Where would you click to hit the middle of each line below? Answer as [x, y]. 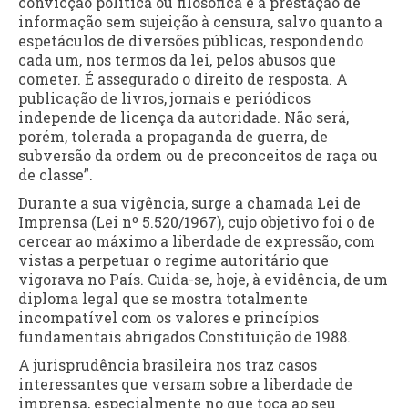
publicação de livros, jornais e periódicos [164, 98]
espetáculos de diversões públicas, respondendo [191, 41]
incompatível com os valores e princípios [168, 318]
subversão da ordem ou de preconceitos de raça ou [198, 156]
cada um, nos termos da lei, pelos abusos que [177, 60]
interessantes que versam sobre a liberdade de [185, 384]
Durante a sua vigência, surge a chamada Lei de [189, 203]
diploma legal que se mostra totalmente [163, 299]
